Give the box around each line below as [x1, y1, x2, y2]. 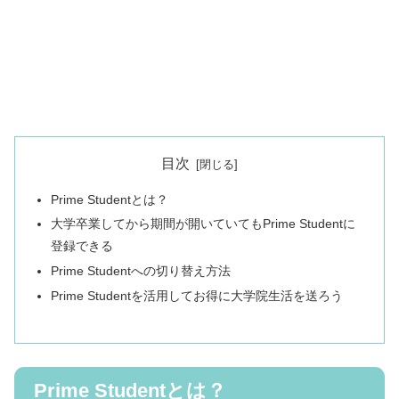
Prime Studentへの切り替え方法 [51, 264, 232, 279]
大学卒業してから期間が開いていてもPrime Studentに [51, 216, 356, 232]
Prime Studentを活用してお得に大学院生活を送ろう [51, 289, 344, 304]
